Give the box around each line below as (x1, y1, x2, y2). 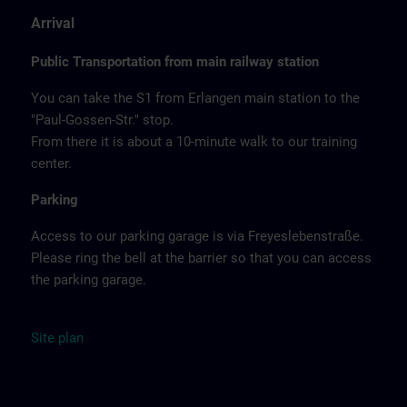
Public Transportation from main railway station (31, 54, 319, 70)
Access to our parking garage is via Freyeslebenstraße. (31, 228, 363, 244)
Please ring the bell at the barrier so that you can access (31, 250, 372, 266)
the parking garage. (31, 272, 146, 288)
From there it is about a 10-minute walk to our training (31, 134, 357, 150)
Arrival (31, 15, 74, 32)
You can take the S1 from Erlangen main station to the (31, 90, 360, 106)
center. (31, 155, 72, 172)
